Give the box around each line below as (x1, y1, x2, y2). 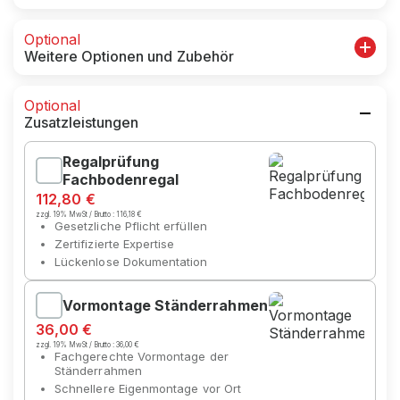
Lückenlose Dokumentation (54, 254, 208, 269)
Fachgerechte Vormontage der (54, 349, 229, 363)
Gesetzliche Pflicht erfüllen (54, 219, 207, 233)
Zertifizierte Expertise (54, 237, 175, 251)
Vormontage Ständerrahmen (62, 296, 268, 314)
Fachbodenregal (62, 171, 179, 188)
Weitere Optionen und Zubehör (24, 47, 234, 65)
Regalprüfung (62, 153, 160, 171)
